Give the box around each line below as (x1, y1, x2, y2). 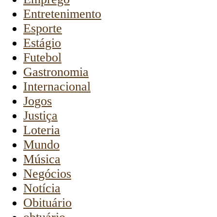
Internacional (23, 79, 91, 94)
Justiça (23, 108, 58, 123)
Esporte (23, 21, 62, 36)
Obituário (23, 196, 72, 210)
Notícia (23, 181, 61, 196)
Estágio (23, 36, 61, 50)
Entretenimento (23, 7, 101, 21)
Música (23, 152, 61, 167)
